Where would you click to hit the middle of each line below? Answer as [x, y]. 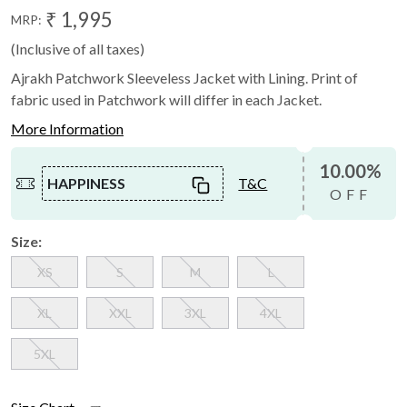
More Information [67, 128]
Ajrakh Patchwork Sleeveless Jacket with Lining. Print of [184, 77]
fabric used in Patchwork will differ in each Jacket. [166, 99]
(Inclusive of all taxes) [78, 48]
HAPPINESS [87, 183]
